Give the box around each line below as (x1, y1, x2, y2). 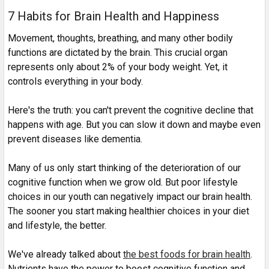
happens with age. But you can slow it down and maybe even (8, 119, 261, 131)
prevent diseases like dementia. (8, 133, 142, 145)
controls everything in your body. (8, 76, 143, 88)
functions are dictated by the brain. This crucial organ (8, 47, 228, 59)
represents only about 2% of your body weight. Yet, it (8, 61, 228, 73)
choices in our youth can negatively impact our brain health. (8, 191, 252, 203)
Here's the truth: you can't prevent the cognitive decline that (8, 104, 253, 116)
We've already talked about (8, 249, 123, 261)
